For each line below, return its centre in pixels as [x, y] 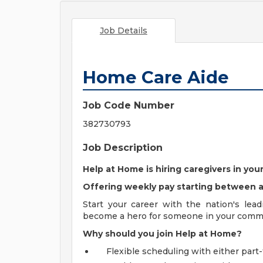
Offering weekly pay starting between [169, 187]
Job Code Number [129, 105]
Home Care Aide [156, 77]
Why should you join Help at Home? [162, 234]
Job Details [123, 31]
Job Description [123, 148]
